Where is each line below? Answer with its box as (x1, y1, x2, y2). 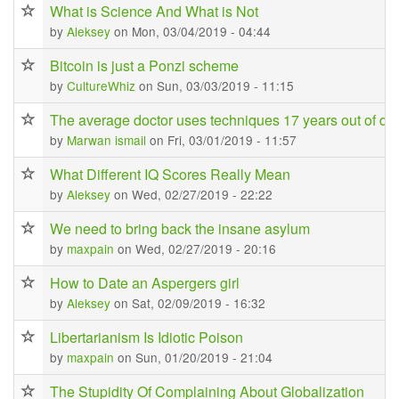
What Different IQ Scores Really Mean (50, 164, 290, 184)
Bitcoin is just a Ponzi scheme (50, 55, 239, 76)
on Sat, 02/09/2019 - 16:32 (114, 294, 265, 312)
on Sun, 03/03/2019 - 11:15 (139, 77, 294, 94)
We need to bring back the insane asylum (50, 218, 310, 239)
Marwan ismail (67, 131, 146, 149)
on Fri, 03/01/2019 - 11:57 (150, 131, 297, 149)
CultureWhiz (67, 77, 135, 94)
